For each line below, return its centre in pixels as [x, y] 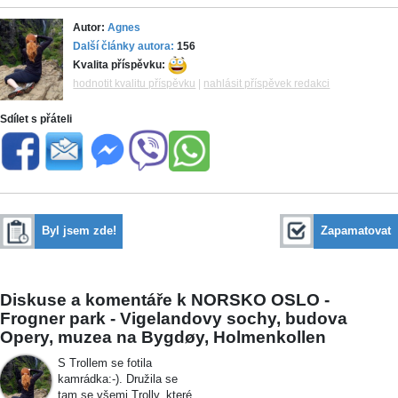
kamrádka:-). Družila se [117, 379]
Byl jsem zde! [79, 231]
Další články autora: [124, 46]
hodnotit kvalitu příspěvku [135, 84]
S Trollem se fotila [104, 363]
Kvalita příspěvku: [121, 64]
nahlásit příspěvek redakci [267, 84]
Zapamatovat [356, 231]
